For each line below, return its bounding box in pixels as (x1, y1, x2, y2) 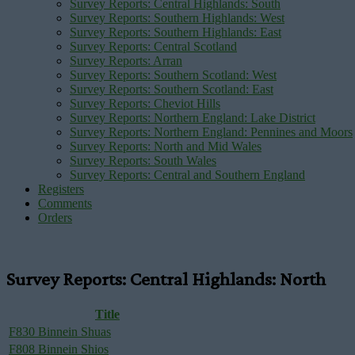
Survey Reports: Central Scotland (70, 40, 237, 53)
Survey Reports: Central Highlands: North (6, 267, 326, 289)
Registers (38, 182, 84, 196)
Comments (38, 197, 92, 210)
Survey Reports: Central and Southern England (70, 168, 305, 181)
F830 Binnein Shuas (9, 324, 111, 338)
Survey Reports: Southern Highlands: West (70, 11, 284, 25)
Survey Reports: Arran (70, 54, 182, 67)
